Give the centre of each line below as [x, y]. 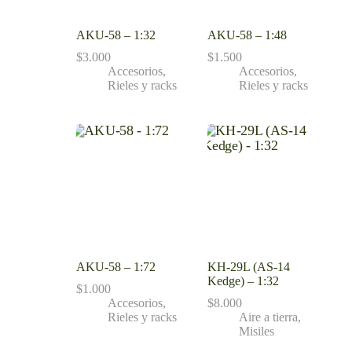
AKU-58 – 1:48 [247, 35]
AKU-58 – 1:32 [115, 35]
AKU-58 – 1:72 [115, 266]
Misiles [256, 331]
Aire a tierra [268, 317]
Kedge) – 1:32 [243, 280]
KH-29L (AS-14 [248, 266]
